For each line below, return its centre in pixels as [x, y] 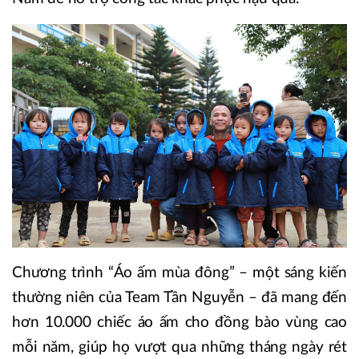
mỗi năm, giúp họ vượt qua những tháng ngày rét [179, 348]
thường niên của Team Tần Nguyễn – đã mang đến [179, 298]
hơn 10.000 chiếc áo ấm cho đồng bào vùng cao [179, 323]
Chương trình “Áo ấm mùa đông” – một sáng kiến [179, 273]
